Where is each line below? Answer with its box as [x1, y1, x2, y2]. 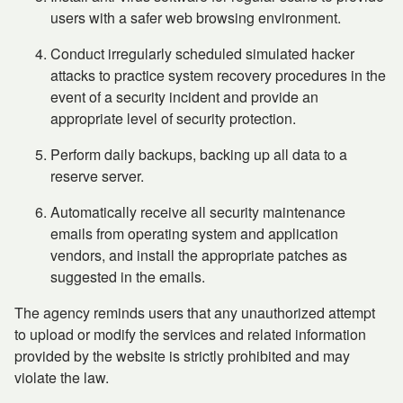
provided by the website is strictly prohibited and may [14, 345, 350, 366]
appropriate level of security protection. [50, 108, 296, 129]
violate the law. [14, 367, 109, 388]
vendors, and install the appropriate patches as [50, 245, 347, 265]
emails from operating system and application [50, 223, 338, 244]
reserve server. [50, 166, 144, 186]
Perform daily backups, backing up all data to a [50, 144, 347, 165]
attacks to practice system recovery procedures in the [50, 65, 386, 85]
